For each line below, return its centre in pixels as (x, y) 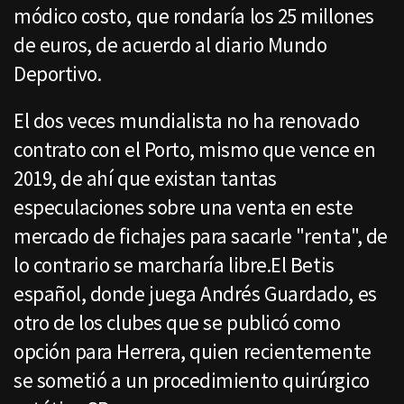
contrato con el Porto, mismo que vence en (195, 150)
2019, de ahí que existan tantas (145, 179)
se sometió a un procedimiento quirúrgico (192, 381)
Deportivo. (58, 74)
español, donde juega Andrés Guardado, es (195, 294)
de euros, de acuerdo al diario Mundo (170, 45)
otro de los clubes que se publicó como (177, 323)
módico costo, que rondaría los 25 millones (194, 16)
